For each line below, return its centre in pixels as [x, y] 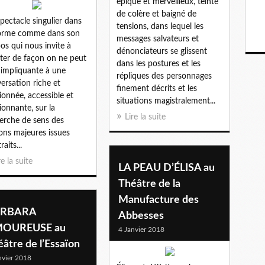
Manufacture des [159, 200]
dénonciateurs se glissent [162, 51]
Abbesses [141, 216]
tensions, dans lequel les [160, 26]
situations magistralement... [166, 101]
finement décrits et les [157, 88]
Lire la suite [145, 117]
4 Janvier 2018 [141, 229]
